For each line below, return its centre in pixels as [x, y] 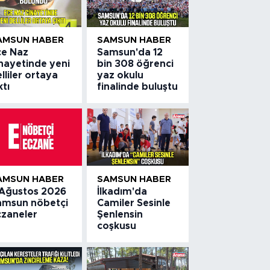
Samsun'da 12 [130, 53]
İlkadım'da [122, 191]
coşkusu [117, 226]
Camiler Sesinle [134, 203]
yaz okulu [121, 76]
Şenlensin [120, 214]
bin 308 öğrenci [136, 64]
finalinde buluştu [138, 87]
